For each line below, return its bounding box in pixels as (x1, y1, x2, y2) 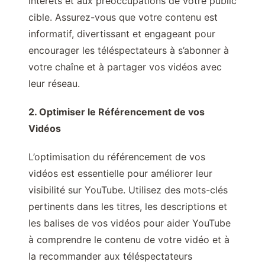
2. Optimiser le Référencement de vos (28, 106, 205, 118)
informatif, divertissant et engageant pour (28, 28, 215, 40)
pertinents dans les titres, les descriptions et (28, 201, 227, 213)
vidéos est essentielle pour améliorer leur (28, 167, 212, 180)
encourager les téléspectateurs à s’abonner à (28, 44, 229, 57)
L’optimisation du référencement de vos (28, 151, 205, 163)
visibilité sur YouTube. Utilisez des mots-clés (28, 184, 228, 196)
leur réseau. (28, 77, 80, 90)
